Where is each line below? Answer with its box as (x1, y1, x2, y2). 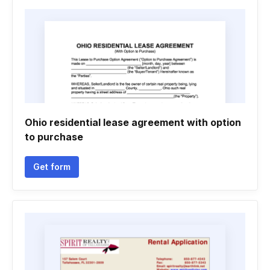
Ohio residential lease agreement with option (25, 116, 241, 128)
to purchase (25, 131, 83, 143)
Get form (33, 162, 71, 172)
